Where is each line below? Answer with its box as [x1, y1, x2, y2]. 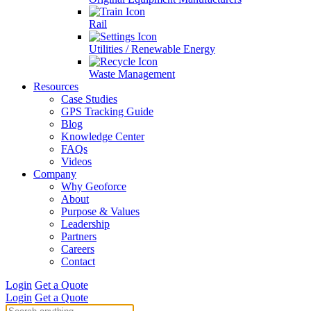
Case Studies [61, 93, 117, 105]
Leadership [61, 218, 110, 230]
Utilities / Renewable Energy [89, 43, 215, 55]
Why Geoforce [61, 180, 126, 192]
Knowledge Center [61, 131, 144, 142]
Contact [61, 255, 95, 267]
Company [33, 168, 76, 180]
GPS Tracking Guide [61, 106, 153, 117]
